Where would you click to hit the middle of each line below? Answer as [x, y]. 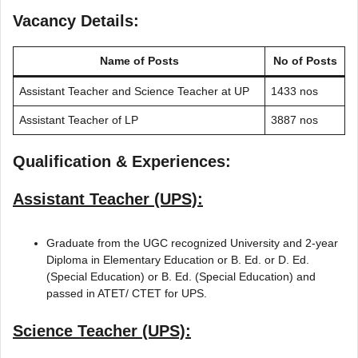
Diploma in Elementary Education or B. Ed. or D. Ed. [178, 259]
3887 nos [294, 119]
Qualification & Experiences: [122, 161]
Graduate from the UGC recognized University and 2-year [192, 243]
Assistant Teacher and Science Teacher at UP [134, 91]
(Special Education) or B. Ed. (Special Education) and [181, 276]
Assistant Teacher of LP [79, 119]
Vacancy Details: [76, 20]
